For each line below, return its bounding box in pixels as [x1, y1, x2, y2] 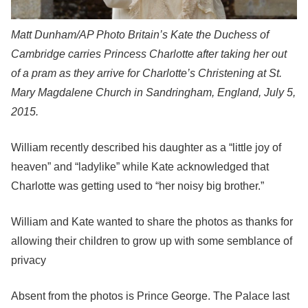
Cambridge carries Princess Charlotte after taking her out [11, 48, 287, 60]
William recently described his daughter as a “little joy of [11, 142, 281, 153]
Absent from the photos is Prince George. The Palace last [11, 290, 289, 302]
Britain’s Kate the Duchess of [128, 29, 269, 41]
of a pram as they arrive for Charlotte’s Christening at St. [11, 67, 282, 79]
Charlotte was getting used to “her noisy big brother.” [11, 180, 264, 192]
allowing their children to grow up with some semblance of [11, 235, 292, 247]
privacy [11, 254, 46, 266]
